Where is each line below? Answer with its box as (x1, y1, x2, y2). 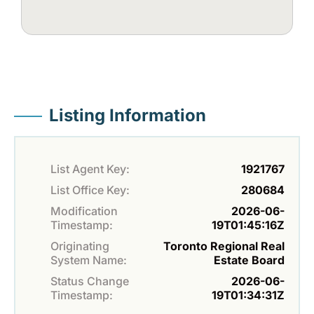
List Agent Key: (50, 162, 130, 177)
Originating (50, 239, 109, 254)
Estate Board (214, 253, 285, 268)
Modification (50, 204, 118, 219)
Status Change (50, 274, 129, 289)
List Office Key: (50, 183, 130, 198)
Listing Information (49, 105, 206, 126)
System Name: (50, 253, 127, 268)
